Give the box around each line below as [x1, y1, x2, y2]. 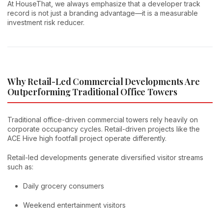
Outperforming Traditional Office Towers [7, 86, 177, 98]
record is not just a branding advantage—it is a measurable [7, 9, 198, 18]
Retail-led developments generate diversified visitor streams [7, 153, 203, 162]
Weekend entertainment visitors [23, 200, 126, 209]
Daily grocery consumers [23, 181, 104, 190]
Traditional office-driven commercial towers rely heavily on [7, 115, 198, 124]
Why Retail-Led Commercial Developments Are [7, 76, 200, 88]
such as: [7, 162, 33, 171]
